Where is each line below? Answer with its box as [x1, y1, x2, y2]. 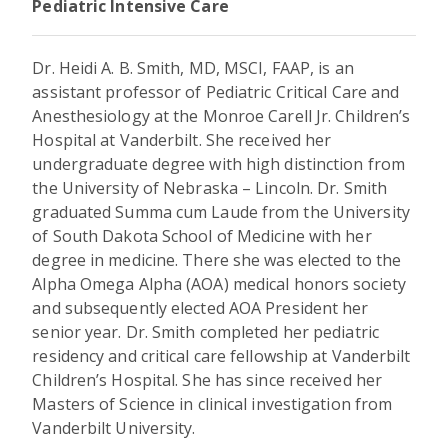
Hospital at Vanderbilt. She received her [32, 128, 332, 151]
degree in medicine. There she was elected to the [32, 248, 402, 271]
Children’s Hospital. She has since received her [32, 368, 383, 391]
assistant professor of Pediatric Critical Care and [32, 80, 400, 103]
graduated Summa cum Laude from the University [32, 200, 410, 223]
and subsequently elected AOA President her [32, 296, 369, 319]
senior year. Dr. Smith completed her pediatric [32, 320, 379, 343]
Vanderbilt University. [32, 416, 196, 439]
